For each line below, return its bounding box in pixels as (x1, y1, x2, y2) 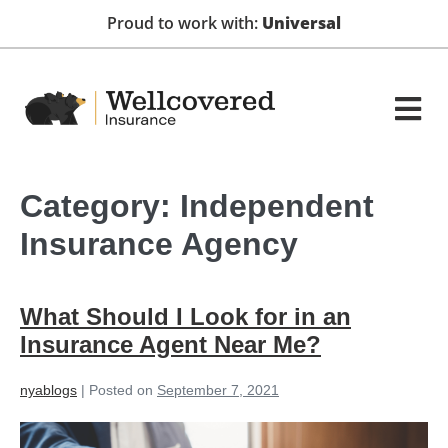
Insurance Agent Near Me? (20, 331, 321, 358)
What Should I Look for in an (20, 303, 351, 330)
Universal (262, 12, 341, 34)
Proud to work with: (107, 12, 262, 34)
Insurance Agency (20, 226, 298, 262)
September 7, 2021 (157, 382, 279, 398)
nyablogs (20, 382, 77, 398)
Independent (180, 188, 374, 224)
